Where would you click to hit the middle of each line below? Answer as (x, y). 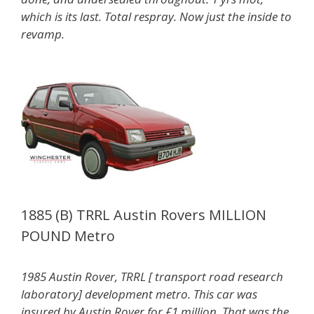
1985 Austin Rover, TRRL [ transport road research (152, 277)
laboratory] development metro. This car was (139, 294)
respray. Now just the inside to (213, 16)
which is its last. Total (77, 16)
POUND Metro (68, 236)
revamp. (44, 34)
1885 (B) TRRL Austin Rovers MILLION (144, 215)
